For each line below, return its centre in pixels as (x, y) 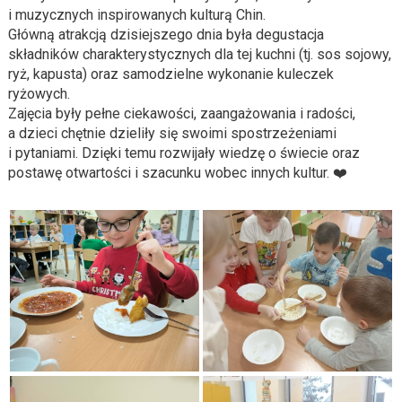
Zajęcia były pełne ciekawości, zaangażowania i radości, (181, 114)
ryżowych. (39, 94)
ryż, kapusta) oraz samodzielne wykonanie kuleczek (170, 74)
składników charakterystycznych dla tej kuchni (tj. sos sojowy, (199, 55)
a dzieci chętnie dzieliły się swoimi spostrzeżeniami (172, 134)
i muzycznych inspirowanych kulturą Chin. (136, 15)
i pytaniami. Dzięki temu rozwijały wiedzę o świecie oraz (184, 153)
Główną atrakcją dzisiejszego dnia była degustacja (166, 35)
